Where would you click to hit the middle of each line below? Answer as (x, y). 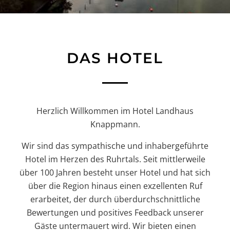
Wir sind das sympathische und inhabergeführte (115, 146)
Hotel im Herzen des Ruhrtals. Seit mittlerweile (115, 159)
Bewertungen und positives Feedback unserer (115, 212)
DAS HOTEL (115, 58)
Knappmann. (115, 124)
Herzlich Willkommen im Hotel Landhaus (115, 111)
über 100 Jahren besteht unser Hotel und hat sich (115, 172)
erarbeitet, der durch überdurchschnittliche (115, 199)
